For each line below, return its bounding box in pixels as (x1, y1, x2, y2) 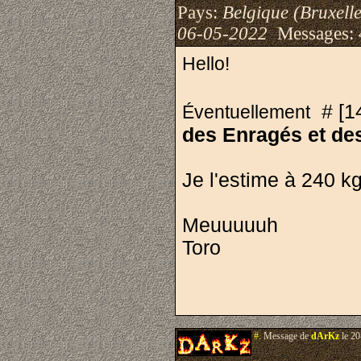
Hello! (182, 53, 230, 74)
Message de (261, 330, 311, 342)
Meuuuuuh (182, 214, 284, 236)
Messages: (268, 23, 359, 44)
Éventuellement (182, 102, 315, 122)
